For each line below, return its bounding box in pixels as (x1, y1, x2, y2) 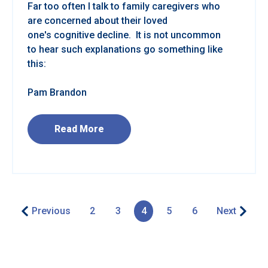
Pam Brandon (28, 86, 87, 98)
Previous (32, 205, 71, 217)
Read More (54, 123, 104, 135)
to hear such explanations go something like (28, 43, 223, 55)
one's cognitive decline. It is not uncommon (28, 29, 221, 41)
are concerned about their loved (28, 14, 167, 26)
